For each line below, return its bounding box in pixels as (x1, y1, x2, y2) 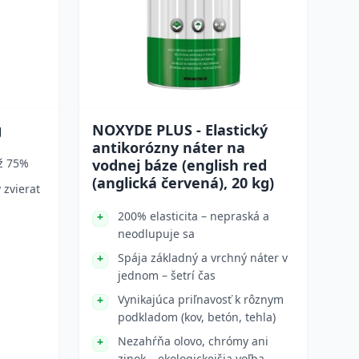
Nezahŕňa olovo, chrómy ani (118, 333, 268, 349)
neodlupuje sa (118, 226, 195, 241)
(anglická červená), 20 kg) (92, 173, 274, 192)
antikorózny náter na (92, 138, 245, 157)
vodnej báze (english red (92, 155, 267, 175)
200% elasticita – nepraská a (118, 208, 269, 224)
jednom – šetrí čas (118, 268, 216, 283)
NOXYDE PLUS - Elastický (92, 120, 268, 139)
